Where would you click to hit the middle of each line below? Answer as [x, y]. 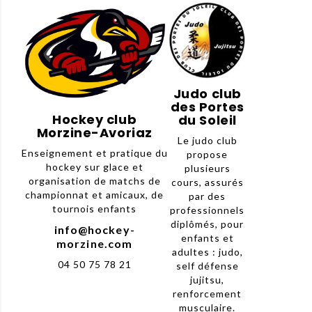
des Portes [207, 107]
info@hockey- [94, 230]
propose [208, 155]
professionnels [208, 210]
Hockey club [95, 120]
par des [208, 196]
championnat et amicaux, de [95, 195]
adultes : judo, [207, 252]
